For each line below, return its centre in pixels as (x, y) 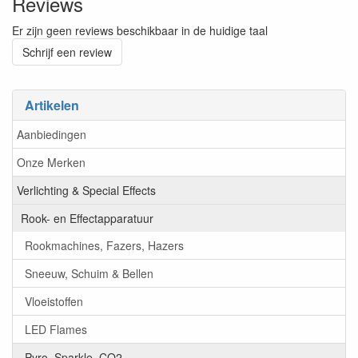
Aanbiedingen (52, 135)
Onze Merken (51, 163)
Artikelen (52, 105)
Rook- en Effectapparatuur (87, 219)
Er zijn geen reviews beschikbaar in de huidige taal (140, 30)
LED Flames (56, 330)
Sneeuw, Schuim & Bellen (89, 274)
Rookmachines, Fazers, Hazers (104, 246)
